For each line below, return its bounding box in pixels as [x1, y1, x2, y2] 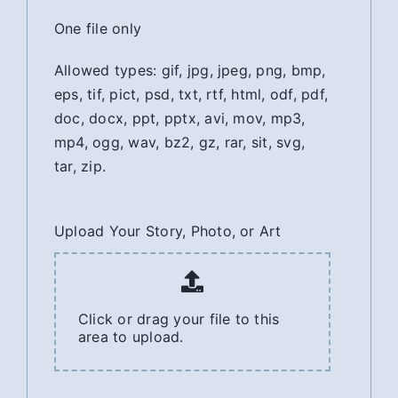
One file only [53, 19, 142, 37]
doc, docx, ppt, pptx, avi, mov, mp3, [53, 108, 306, 127]
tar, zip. [53, 156, 107, 175]
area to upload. [77, 327, 184, 346]
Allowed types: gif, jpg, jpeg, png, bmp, [53, 60, 326, 79]
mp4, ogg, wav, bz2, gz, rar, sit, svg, [53, 132, 306, 151]
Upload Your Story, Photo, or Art [53, 221, 282, 240]
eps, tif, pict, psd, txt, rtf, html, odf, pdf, [53, 84, 329, 103]
